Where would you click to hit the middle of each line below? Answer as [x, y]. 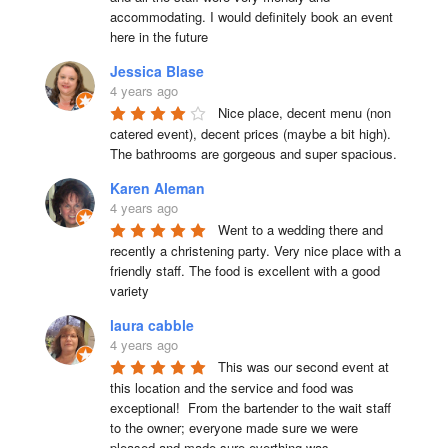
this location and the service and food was [231, 387]
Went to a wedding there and [300, 229]
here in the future [158, 36]
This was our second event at [303, 366]
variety [129, 290]
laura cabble [151, 325]
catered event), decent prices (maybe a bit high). [250, 133]
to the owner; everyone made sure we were [233, 427]
